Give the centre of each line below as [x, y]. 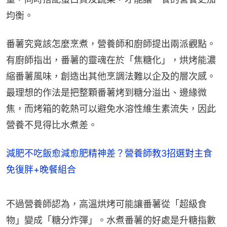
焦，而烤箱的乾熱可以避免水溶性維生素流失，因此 [111, 108]
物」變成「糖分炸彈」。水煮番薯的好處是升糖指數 [111, 220]
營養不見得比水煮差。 [52, 125]
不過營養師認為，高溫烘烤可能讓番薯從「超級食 [106, 204]
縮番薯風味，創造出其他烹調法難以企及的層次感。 [111, 76]
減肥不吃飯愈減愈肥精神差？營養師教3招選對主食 [109, 153]
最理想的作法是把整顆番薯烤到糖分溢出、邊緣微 [106, 92]
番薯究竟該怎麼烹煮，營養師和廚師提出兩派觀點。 [111, 44]
